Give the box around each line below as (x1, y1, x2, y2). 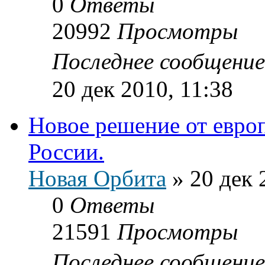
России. (28, 138, 104, 164)
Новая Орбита (28, 165, 166, 191)
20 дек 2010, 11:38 (52, 76, 233, 102)
